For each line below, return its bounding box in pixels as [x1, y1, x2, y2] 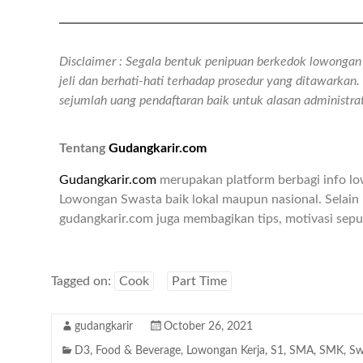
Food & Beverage [96, 345, 181, 357]
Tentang [59, 142, 109, 156]
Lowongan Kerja [186, 345, 265, 357]
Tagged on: [51, 275, 114, 288]
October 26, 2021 [164, 321, 253, 333]
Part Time [172, 275, 227, 288]
